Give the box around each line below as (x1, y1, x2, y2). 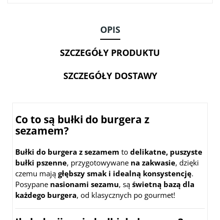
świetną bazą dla (132, 179, 194, 190)
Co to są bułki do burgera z (15, 112, 149, 127)
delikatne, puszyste (130, 147, 202, 157)
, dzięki (175, 158, 199, 168)
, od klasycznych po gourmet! (77, 190, 175, 200)
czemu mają (15, 168, 58, 179)
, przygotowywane (67, 158, 131, 168)
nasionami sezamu (50, 179, 119, 190)
